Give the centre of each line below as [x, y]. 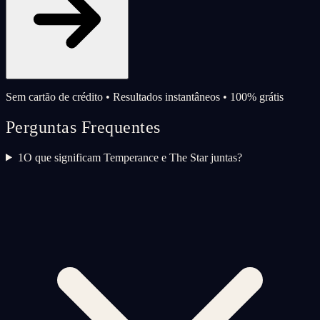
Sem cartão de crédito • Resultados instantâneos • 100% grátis [145, 96]
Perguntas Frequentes [83, 127]
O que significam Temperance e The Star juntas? [132, 157]
